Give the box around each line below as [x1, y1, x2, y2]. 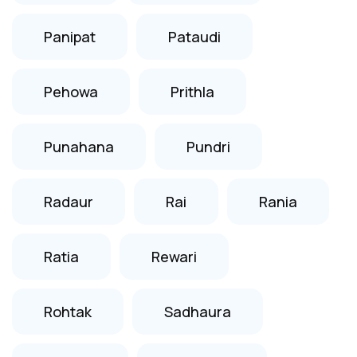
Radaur [44, 191, 93, 211]
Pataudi [168, 26, 221, 46]
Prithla [171, 81, 214, 101]
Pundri [186, 136, 230, 156]
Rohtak [44, 301, 92, 321]
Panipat [44, 26, 96, 46]
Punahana [44, 136, 114, 156]
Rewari [151, 246, 197, 266]
